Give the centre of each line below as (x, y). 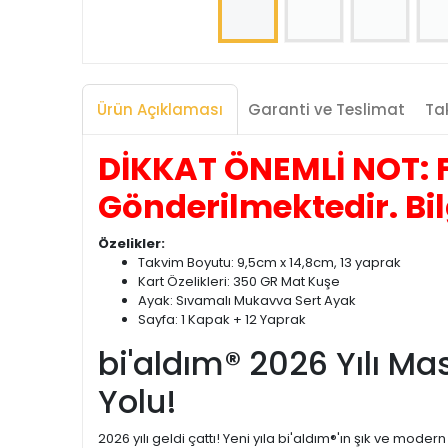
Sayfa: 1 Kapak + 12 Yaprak (222, 319)
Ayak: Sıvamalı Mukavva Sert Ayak (247, 300)
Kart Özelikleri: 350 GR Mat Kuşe (239, 281)
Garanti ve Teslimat (326, 109)
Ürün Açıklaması (160, 109)
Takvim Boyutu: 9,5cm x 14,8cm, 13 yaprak (269, 262)
